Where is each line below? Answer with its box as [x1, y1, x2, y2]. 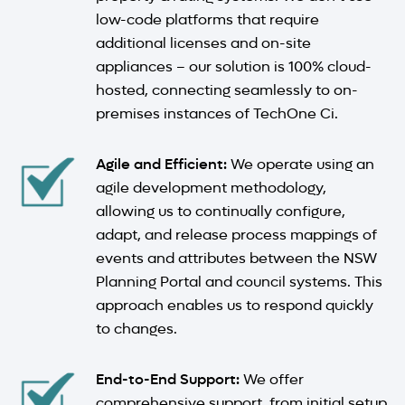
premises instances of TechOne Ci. [95, 104, 338, 122]
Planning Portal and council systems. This [95, 272, 382, 290]
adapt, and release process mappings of [95, 225, 377, 243]
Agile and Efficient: [95, 155, 227, 173]
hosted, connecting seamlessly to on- [95, 80, 358, 99]
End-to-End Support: [95, 370, 240, 388]
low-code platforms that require [95, 10, 319, 28]
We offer [239, 370, 304, 388]
